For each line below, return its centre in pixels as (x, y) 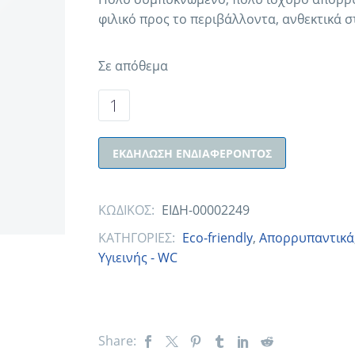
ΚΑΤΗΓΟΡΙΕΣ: (138, 238)
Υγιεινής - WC (137, 258)
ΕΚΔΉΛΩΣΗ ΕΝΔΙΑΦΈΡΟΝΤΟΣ (192, 154)
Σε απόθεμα (133, 65)
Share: (117, 341)
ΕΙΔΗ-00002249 (205, 210)
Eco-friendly (217, 238)
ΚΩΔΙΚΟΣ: (128, 210)
